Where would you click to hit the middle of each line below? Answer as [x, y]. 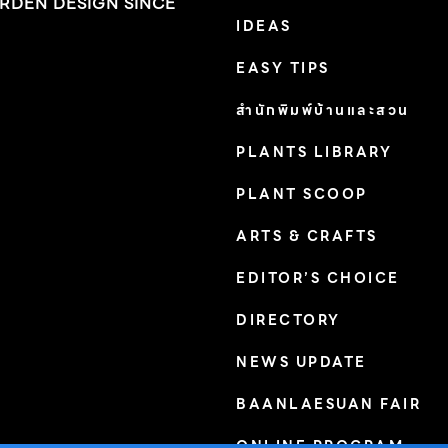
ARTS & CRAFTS [307, 236]
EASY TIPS [283, 68]
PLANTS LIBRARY [314, 152]
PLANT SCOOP [302, 194]
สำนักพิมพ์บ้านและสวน [323, 110]
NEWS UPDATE [301, 362]
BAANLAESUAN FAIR [328, 404]
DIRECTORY [288, 320]
